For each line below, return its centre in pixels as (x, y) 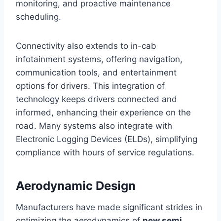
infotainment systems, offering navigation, (99, 59)
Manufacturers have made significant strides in (109, 207)
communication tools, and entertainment (96, 72)
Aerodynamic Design (76, 185)
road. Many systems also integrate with (94, 126)
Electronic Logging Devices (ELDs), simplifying (107, 139)
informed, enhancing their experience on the (103, 112)
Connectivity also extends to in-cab (86, 46)
